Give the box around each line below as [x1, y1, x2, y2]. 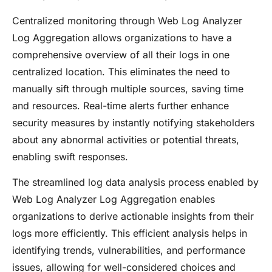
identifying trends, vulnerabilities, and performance [12, 244, 245, 257]
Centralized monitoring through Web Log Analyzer [12, 14, 242, 27]
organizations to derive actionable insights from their [12, 210, 254, 223]
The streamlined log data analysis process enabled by [12, 176, 259, 189]
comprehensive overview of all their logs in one [12, 48, 229, 61]
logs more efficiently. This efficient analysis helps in [12, 227, 247, 240]
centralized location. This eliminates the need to [12, 65, 230, 78]
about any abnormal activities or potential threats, [12, 133, 239, 146]
